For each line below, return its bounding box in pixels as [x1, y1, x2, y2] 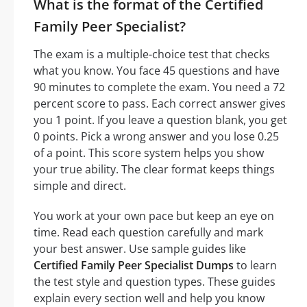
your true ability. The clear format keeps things [34, 162, 275, 177]
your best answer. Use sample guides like [34, 241, 246, 257]
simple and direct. [34, 178, 126, 194]
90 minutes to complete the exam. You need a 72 [34, 79, 285, 95]
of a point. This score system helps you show [34, 145, 264, 161]
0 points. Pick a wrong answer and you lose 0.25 [34, 129, 279, 145]
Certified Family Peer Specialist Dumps [34, 258, 234, 273]
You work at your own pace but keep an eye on [34, 208, 274, 224]
